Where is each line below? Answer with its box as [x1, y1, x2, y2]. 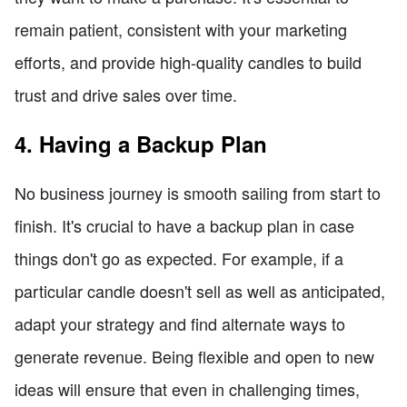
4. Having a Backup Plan [15, 127, 267, 159]
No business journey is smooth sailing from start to [15, 180, 381, 204]
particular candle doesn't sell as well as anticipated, [15, 278, 385, 303]
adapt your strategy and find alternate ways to [15, 311, 345, 335]
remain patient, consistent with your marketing [15, 16, 347, 41]
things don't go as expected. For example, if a [15, 245, 343, 270]
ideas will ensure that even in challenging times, [15, 376, 360, 401]
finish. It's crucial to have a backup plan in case [15, 213, 354, 237]
